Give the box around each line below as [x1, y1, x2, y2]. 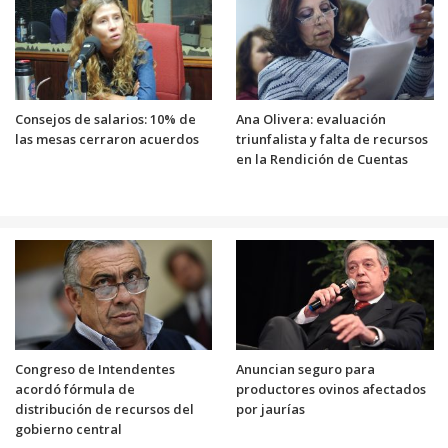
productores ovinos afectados [236, 379, 426, 398]
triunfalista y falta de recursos [236, 129, 428, 148]
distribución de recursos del [14, 399, 194, 418]
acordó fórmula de [14, 379, 135, 398]
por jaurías [236, 399, 305, 418]
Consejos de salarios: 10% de [14, 109, 196, 128]
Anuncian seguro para [236, 359, 375, 378]
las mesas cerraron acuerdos [14, 129, 199, 148]
